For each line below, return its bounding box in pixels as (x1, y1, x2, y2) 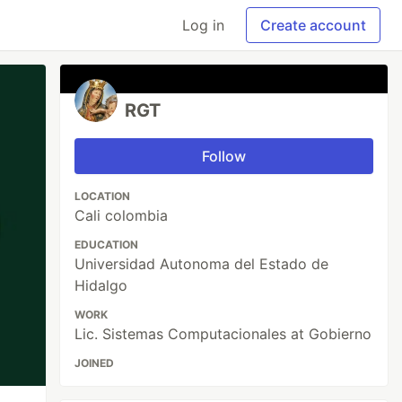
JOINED (74, 356, 115, 370)
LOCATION (74, 189, 131, 203)
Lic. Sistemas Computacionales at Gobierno (74, 325, 372, 343)
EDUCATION (74, 238, 139, 251)
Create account (260, 16, 366, 34)
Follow (202, 147, 247, 165)
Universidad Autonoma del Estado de (74, 255, 329, 273)
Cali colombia (74, 206, 169, 224)
